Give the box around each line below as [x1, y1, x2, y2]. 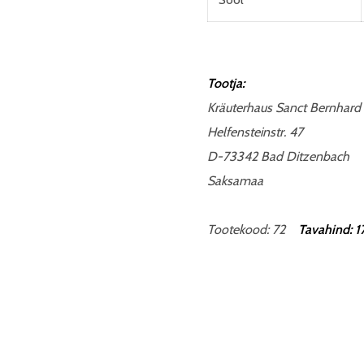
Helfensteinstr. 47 [207, 124, 303, 140]
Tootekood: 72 [207, 222, 298, 237]
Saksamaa [207, 173, 263, 188]
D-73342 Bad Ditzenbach [207, 149, 349, 164]
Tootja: [207, 76, 245, 91]
